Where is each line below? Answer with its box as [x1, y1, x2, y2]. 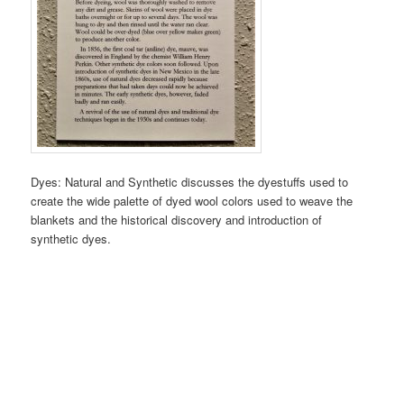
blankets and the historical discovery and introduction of [31, 211, 323, 229]
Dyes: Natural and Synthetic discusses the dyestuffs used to [31, 173, 349, 191]
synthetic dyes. [31, 230, 112, 248]
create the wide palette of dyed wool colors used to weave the [31, 192, 353, 210]
